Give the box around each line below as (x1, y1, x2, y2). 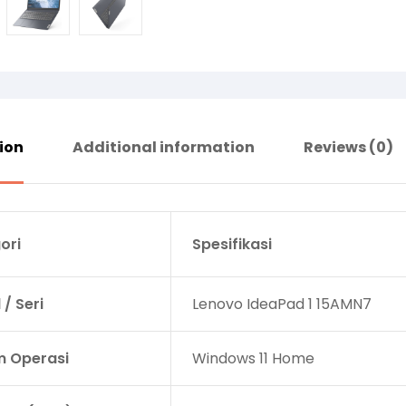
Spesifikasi (191, 233, 272, 255)
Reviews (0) (304, 136, 393, 158)
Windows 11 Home (191, 347, 314, 369)
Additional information (72, 136, 255, 158)
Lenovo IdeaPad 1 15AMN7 (191, 293, 372, 314)
